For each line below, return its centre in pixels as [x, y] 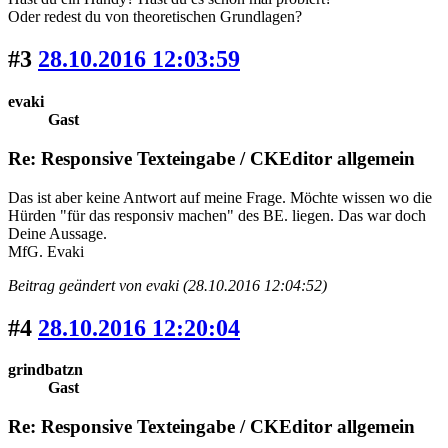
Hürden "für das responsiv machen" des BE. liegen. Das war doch [217, 215]
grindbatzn [45, 370]
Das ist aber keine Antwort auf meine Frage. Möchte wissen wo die [220, 197]
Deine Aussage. [57, 233]
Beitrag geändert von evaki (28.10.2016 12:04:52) [167, 285]
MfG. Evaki [46, 251]
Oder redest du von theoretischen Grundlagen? [155, 17]
